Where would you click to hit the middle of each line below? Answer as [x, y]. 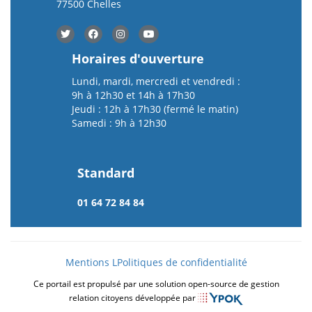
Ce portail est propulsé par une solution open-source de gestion [156, 284]
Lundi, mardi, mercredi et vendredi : [156, 81]
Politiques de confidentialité [182, 263]
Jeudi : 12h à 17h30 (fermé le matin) [155, 109]
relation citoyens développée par [133, 298]
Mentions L [91, 263]
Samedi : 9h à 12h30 [119, 123]
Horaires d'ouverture [138, 59]
